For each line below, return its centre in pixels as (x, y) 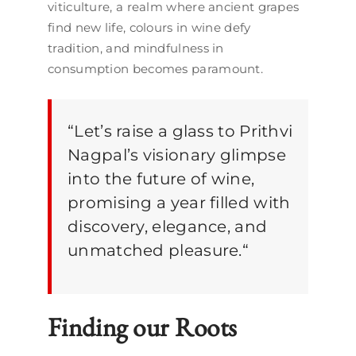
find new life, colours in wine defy (149, 27)
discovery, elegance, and (168, 226)
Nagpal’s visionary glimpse (177, 155)
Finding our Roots (143, 327)
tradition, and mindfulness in (136, 48)
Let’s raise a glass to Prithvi (184, 131)
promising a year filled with (179, 203)
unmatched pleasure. (155, 250)
